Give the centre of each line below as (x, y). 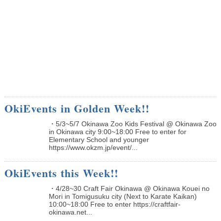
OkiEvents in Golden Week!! (77, 108)
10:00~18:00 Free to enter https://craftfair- (114, 204)
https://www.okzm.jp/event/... (93, 147)
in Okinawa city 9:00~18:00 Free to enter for (117, 131)
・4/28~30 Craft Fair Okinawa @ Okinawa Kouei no (129, 188)
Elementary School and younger (99, 139)
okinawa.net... (70, 212)
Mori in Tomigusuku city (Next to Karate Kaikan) (123, 196)
